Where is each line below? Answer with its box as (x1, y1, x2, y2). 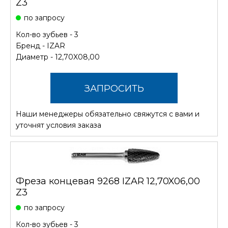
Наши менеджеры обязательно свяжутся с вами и (16, 109, 199, 119)
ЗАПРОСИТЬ (84, 82, 144, 94)
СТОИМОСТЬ (83, 113, 145, 125)
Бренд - (16, 41, 47, 50)
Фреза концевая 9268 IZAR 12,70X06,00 (16, 175, 200, 187)
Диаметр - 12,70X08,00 (16, 52, 100, 62)
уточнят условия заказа (16, 120, 101, 130)
